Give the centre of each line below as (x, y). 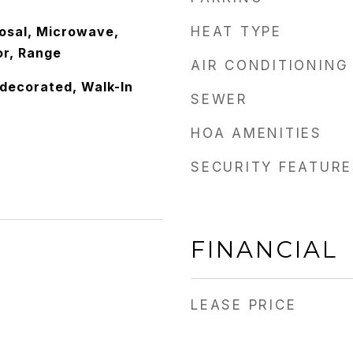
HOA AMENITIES (256, 133)
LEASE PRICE (244, 305)
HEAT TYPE (236, 32)
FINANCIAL (264, 249)
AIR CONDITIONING (270, 65)
